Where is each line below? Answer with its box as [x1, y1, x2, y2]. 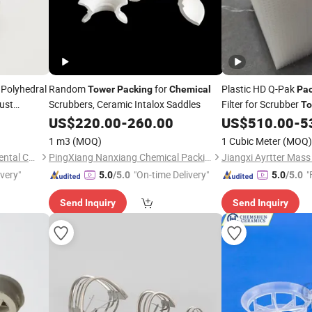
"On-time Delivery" [133, 168, 209, 181]
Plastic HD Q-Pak [221, 82, 297, 95]
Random [48, 82, 88, 95]
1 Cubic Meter [221, 134, 281, 148]
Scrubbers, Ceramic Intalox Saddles [48, 97, 201, 111]
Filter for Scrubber [221, 97, 301, 111]
